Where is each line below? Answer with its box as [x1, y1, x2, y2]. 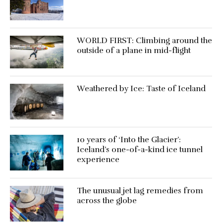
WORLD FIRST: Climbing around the [76, 35, 212, 46]
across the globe [76, 196, 137, 206]
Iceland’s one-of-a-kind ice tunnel [76, 145, 203, 155]
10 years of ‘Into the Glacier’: [76, 135, 181, 145]
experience [76, 155, 119, 165]
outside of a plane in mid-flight [76, 45, 191, 55]
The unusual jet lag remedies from [76, 186, 203, 196]
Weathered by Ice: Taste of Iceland [76, 84, 206, 94]
